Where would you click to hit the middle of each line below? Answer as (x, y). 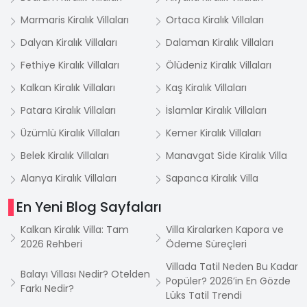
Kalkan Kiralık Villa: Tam (75, 230)
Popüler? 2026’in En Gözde (228, 281)
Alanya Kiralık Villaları (69, 179)
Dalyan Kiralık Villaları (69, 43)
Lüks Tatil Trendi (204, 296)
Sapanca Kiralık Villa (212, 179)
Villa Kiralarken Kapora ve (225, 230)
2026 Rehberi (51, 244)
